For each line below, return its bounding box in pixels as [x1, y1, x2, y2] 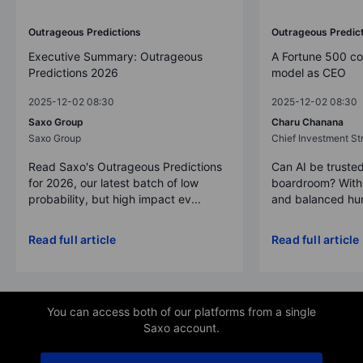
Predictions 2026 [28, 65, 118, 79]
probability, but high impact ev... [28, 191, 201, 206]
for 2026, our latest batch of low [28, 175, 199, 190]
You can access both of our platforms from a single [47, 304, 316, 318]
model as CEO [271, 65, 346, 79]
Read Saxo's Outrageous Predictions [28, 159, 222, 173]
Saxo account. [143, 320, 220, 335]
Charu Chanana [271, 115, 344, 128]
